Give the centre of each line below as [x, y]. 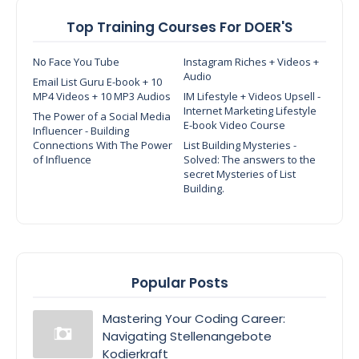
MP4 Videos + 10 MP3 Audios [102, 96]
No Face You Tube [76, 61]
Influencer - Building [81, 130]
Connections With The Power [103, 145]
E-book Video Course [234, 125]
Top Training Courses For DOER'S [179, 27]
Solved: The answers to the [250, 159]
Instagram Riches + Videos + [251, 61]
